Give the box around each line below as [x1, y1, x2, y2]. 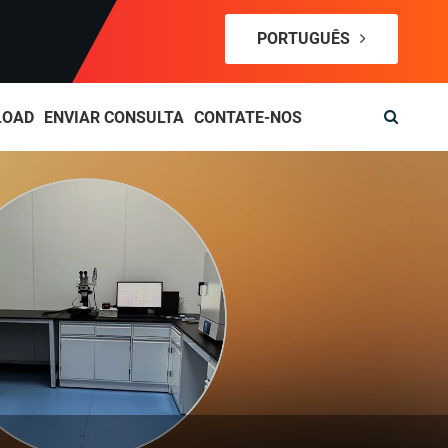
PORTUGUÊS [257, 29, 354, 48]
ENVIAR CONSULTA [43, 108, 184, 127]
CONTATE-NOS [193, 108, 302, 127]
